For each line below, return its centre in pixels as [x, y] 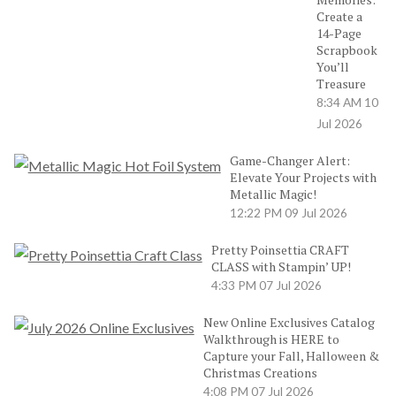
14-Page [339, 34]
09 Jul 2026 [316, 213]
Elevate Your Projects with [303, 178]
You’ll [332, 67]
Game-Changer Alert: [289, 161]
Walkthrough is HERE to [271, 339]
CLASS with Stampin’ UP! [281, 267]
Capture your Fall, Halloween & [291, 356]
